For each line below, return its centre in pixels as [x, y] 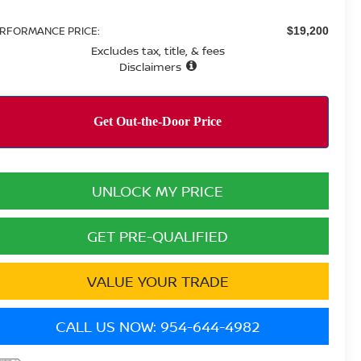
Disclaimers [150, 66]
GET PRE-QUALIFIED [158, 236]
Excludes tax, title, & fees [158, 50]
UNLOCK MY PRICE [158, 191]
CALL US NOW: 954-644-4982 [158, 326]
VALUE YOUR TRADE [158, 281]
